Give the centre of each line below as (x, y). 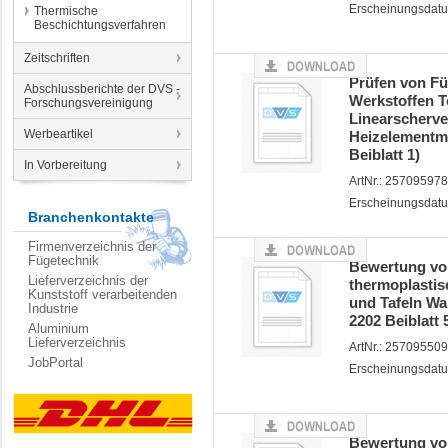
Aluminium (58, 328)
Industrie (53, 308)
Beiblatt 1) (384, 154)
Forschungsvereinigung (88, 103)
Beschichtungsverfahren (100, 25)
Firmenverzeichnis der (92, 246)
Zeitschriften (57, 58)
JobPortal (55, 362)
